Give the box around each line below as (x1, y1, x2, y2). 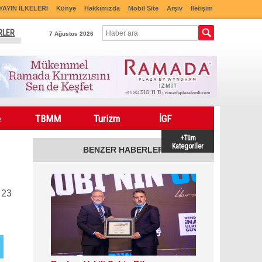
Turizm (93, 113, 120, 125)
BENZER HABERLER (83, 145, 164, 154)
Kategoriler (172, 142, 204, 150)
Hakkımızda (84, 5, 120, 12)
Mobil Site (128, 5, 158, 12)
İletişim (191, 5, 213, 12)
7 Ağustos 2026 (49, 30, 94, 37)
